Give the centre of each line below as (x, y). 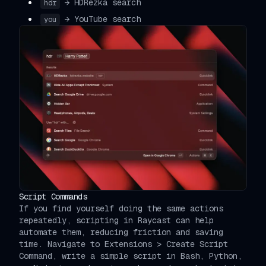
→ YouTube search (103, 19)
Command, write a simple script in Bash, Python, (131, 256)
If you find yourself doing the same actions (121, 208)
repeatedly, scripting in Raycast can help (116, 220)
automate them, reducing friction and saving (121, 232)
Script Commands (53, 196)
